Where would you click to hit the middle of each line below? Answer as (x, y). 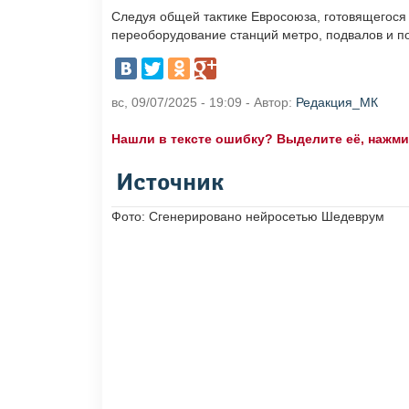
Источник (170, 184)
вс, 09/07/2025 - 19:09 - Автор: (204, 103)
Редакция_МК (337, 103)
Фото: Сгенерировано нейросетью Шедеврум (248, 217)
